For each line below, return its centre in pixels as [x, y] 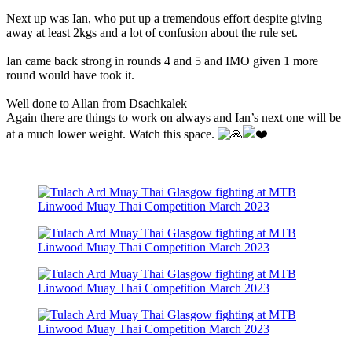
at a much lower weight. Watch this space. [112, 134]
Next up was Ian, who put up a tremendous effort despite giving [164, 18]
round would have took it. [70, 75]
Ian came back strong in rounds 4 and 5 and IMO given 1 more [162, 60]
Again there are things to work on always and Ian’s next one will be [174, 117]
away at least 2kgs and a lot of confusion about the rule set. [152, 32]
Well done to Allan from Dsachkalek [97, 103]
